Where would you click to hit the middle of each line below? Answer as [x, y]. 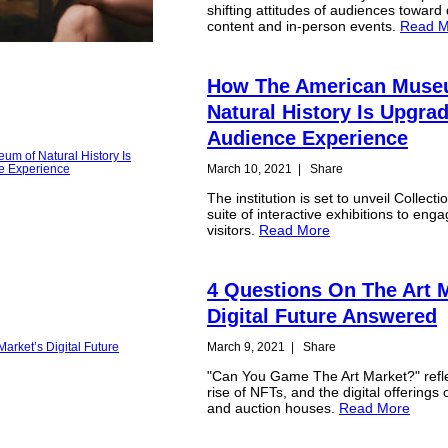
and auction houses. [273, 408]
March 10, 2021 [250, 168]
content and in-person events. [304, 26]
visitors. [233, 230]
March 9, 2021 [246, 346]
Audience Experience [308, 137]
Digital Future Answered [322, 315]
